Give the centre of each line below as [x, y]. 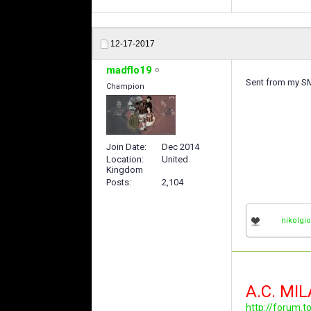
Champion [125, 86]
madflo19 [129, 70]
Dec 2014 [180, 147]
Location [124, 160]
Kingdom [125, 170]
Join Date [125, 147]
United [175, 160]
